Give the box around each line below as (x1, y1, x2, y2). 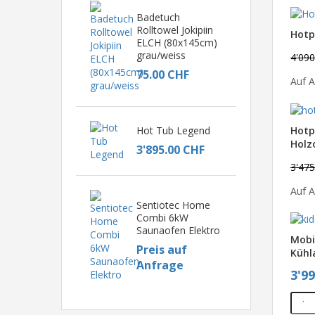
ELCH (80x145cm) (136, 35, 217, 49)
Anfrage (136, 257, 184, 273)
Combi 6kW (136, 210, 188, 224)
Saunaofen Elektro (136, 223, 220, 237)
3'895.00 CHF (136, 142, 205, 157)
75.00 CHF (136, 66, 189, 82)
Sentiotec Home (136, 198, 210, 212)
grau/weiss (136, 48, 186, 62)
